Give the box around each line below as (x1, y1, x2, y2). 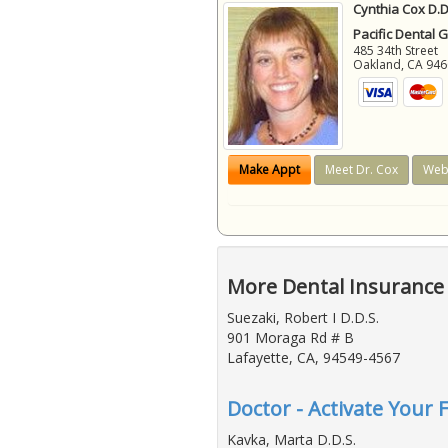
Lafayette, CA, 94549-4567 (227, 348, 400, 368)
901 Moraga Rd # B (227, 328, 354, 348)
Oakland (353, 56, 402, 74)
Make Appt (239, 161, 300, 179)
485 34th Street (353, 42, 439, 60)
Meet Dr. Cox (325, 161, 398, 179)
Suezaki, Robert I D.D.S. (227, 308, 379, 328)
